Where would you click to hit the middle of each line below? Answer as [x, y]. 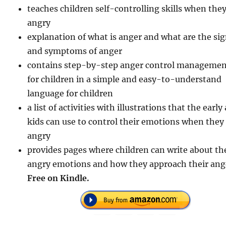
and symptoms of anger [75, 51]
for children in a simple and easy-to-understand [125, 79]
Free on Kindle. [59, 178]
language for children [70, 93]
